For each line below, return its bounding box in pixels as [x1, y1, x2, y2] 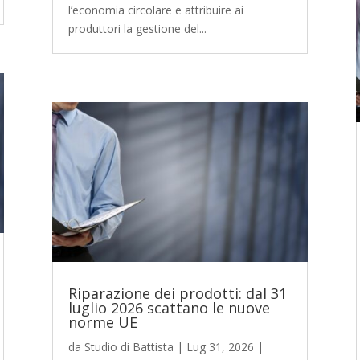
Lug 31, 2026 [186, 338, 254, 354]
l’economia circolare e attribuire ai [67, 2, 243, 18]
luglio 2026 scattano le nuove [67, 297, 270, 317]
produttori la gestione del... [67, 21, 207, 37]
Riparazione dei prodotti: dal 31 [67, 283, 287, 303]
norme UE [67, 312, 137, 332]
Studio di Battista [84, 338, 174, 354]
